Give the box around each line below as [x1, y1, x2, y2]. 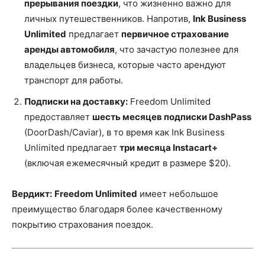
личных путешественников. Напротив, [24, 13, 193, 24]
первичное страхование [121, 28, 229, 40]
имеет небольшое [137, 188, 218, 199]
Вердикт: [12, 188, 52, 199]
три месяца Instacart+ [119, 142, 218, 153]
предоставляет [24, 111, 92, 122]
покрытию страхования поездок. [12, 219, 153, 230]
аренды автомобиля [24, 44, 115, 55]
